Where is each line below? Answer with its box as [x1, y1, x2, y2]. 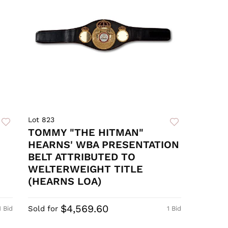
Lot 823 [28, 116, 55, 124]
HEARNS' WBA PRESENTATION [28, 138, 180, 151]
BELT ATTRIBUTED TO [28, 151, 136, 163]
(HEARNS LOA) [28, 175, 102, 188]
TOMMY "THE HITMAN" [28, 126, 144, 139]
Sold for [28, 204, 59, 214]
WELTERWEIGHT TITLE [28, 163, 144, 176]
